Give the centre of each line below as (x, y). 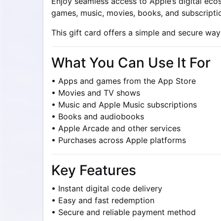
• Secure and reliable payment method (124, 212)
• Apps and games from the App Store (124, 81)
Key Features (94, 170)
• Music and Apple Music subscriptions (124, 105)
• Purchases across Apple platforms (119, 140)
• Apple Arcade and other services (116, 128)
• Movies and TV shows (96, 93)
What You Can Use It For (131, 63)
